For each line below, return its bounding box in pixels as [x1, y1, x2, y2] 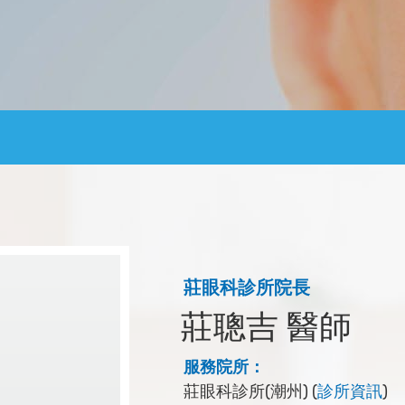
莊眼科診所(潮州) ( [184, 381, 318, 401]
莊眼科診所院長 [184, 277, 311, 298]
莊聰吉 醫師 [181, 307, 353, 346]
